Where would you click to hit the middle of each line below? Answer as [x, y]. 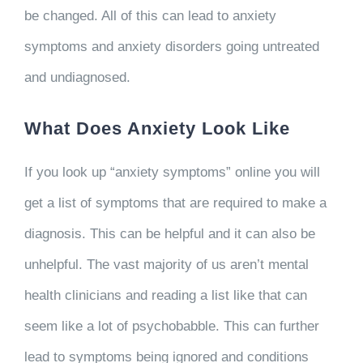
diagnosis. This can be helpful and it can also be [169, 234]
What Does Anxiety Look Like [157, 128]
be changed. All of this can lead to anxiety [150, 16]
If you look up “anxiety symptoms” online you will [172, 172]
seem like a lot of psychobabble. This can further [171, 326]
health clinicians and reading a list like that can [165, 295]
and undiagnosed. [79, 77]
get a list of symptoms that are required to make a [175, 203]
